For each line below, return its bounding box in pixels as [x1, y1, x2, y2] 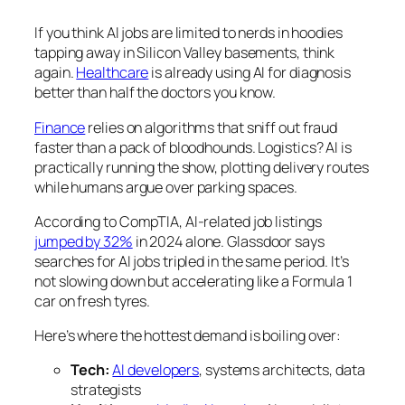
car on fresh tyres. [34, 290, 151, 311]
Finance [34, 117, 86, 137]
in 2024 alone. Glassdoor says [132, 231, 325, 251]
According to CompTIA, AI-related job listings [34, 211, 322, 231]
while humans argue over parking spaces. [34, 176, 298, 197]
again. [34, 62, 77, 83]
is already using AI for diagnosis [148, 62, 351, 83]
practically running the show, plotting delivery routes [34, 156, 369, 177]
